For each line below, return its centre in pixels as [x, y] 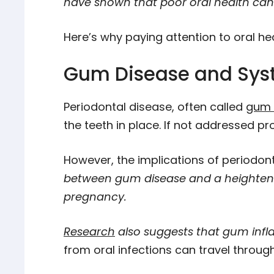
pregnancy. [95, 197]
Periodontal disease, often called [155, 107]
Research [89, 231]
